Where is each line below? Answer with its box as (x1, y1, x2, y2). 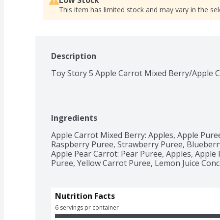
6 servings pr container (55, 203, 119, 212)
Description (51, 50, 96, 61)
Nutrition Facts (55, 190, 115, 201)
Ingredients (51, 112, 97, 123)
